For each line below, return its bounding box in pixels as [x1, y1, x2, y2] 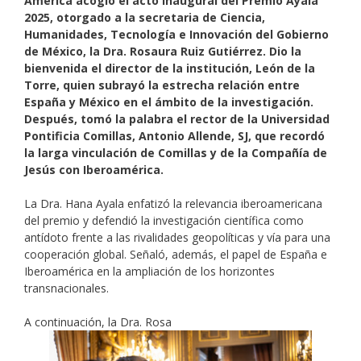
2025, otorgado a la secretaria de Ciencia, [24, 9, 265, 25]
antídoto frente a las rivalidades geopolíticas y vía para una [24, 229, 330, 245]
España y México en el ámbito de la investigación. [24, 93, 313, 110]
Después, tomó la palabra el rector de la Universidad [24, 110, 330, 127]
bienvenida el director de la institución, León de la [24, 60, 315, 76]
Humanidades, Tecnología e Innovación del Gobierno [24, 26, 329, 42]
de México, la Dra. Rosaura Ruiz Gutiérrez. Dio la [24, 43, 301, 59]
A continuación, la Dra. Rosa [24, 313, 172, 330]
